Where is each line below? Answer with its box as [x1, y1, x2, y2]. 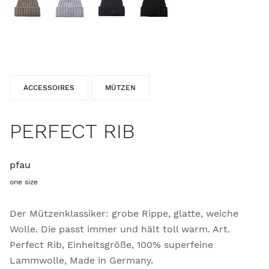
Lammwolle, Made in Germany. [10, 255, 153, 266]
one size [10, 178, 38, 186]
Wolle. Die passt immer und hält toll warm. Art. [10, 223, 230, 235]
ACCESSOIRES [23, 83, 74, 92]
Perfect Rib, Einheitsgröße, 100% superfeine [10, 239, 213, 250]
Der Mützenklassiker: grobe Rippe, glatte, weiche [10, 208, 238, 219]
